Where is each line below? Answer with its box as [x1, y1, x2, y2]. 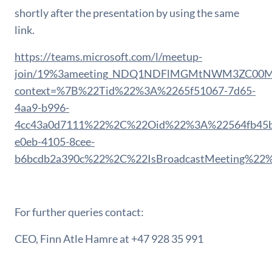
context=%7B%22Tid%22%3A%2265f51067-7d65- [15, 84, 256, 97]
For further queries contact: [15, 205, 144, 219]
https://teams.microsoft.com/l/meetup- [15, 50, 202, 63]
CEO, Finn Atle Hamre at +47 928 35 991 [15, 232, 203, 245]
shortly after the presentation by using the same [15, 6, 239, 19]
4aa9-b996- [15, 101, 69, 114]
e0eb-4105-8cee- [15, 135, 95, 148]
